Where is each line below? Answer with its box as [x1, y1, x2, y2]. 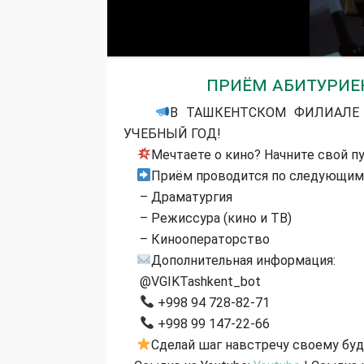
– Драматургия [123, 188, 232, 205]
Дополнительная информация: [151, 252, 336, 268]
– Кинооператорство [123, 231, 270, 247]
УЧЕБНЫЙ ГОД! [123, 125, 221, 141]
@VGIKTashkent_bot [123, 273, 261, 289]
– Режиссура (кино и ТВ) [123, 210, 292, 226]
